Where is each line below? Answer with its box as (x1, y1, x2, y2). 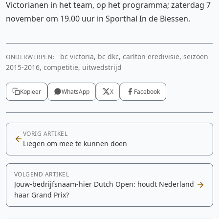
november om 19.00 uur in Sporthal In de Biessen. (6, 13, 190, 24)
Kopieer (20, 87, 41, 96)
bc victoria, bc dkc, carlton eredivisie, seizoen (58, 51, 209, 61)
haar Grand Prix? (14, 190, 69, 199)
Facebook (134, 87, 160, 96)
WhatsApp (62, 87, 89, 96)
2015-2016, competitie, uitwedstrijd (6, 62, 122, 72)
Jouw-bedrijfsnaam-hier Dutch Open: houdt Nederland (14, 179, 194, 189)
